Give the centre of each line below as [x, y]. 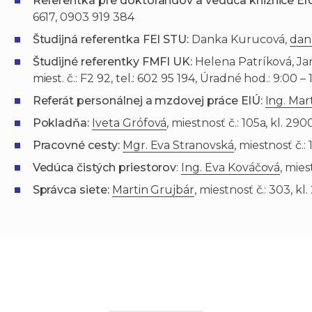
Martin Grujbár [153, 190]
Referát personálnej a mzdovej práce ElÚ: [147, 101]
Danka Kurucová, [241, 40]
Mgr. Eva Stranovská [178, 146]
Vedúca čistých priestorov [104, 168]
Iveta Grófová [130, 123]
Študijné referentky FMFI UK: [112, 62]
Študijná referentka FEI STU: [112, 40]
